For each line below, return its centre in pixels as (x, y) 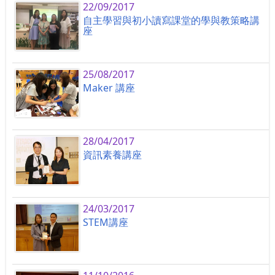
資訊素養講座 (113, 155)
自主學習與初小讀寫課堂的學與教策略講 (172, 21)
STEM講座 (106, 222)
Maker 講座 (109, 87)
